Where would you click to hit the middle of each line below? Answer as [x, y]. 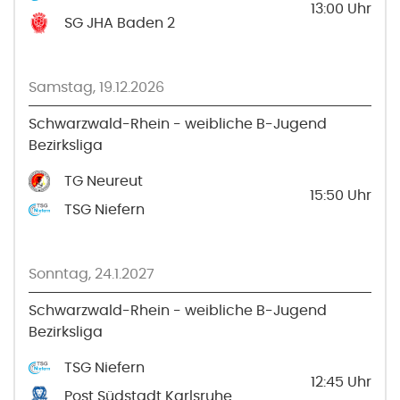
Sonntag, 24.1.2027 [92, 274]
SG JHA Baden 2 [120, 23]
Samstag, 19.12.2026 [96, 87]
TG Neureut [104, 181]
